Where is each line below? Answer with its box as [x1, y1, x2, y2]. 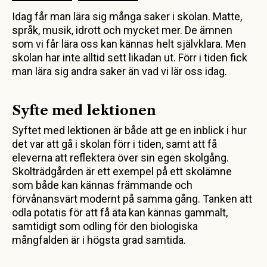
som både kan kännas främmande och [12, 178, 193, 191]
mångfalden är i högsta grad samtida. [12, 233, 191, 246]
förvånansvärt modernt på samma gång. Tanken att [12, 192, 252, 205]
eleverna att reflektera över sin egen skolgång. [12, 151, 229, 164]
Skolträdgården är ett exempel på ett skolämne [12, 164, 232, 178]
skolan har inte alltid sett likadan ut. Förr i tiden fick [12, 51, 247, 64]
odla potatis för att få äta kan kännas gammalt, [12, 206, 228, 219]
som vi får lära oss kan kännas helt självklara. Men [12, 37, 246, 50]
